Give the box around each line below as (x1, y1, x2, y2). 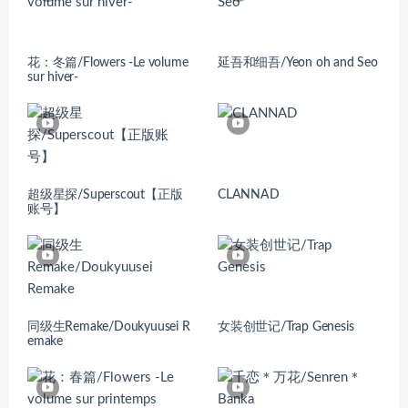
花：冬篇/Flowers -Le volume (27, 56, 189, 69)
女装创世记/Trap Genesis (218, 321, 354, 334)
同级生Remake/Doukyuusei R (27, 321, 190, 334)
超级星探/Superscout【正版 (27, 188, 183, 201)
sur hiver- (27, 70, 78, 84)
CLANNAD (218, 188, 280, 201)
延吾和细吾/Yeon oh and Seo (218, 56, 378, 69)
